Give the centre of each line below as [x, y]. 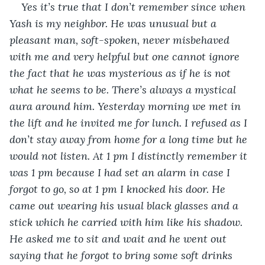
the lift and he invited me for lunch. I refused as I [130, 122]
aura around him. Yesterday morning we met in [127, 106]
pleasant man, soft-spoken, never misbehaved [121, 40]
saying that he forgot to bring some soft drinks [122, 255]
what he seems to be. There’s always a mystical [124, 89]
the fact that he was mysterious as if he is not [122, 73]
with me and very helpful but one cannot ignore [126, 56]
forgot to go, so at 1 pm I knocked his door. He [119, 189]
